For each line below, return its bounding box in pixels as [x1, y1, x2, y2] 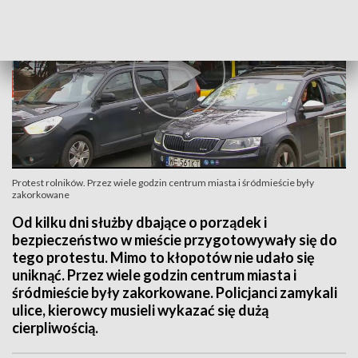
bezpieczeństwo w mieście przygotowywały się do [12, 231, 337, 249]
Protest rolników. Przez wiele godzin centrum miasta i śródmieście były [12, 177, 314, 189]
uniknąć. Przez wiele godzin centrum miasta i [12, 266, 296, 284]
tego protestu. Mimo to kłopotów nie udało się [12, 249, 315, 266]
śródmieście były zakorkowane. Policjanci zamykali [12, 284, 337, 301]
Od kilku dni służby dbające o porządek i [12, 213, 267, 231]
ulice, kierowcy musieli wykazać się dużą [12, 301, 268, 319]
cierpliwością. [12, 319, 98, 336]
